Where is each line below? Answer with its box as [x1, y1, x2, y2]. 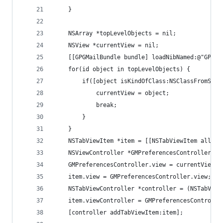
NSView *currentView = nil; [54, 42, 159, 49]
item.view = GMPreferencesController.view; [54, 173, 211, 180]
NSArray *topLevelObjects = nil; [54, 30, 176, 37]
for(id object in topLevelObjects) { [54, 66, 190, 73]
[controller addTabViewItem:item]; [54, 209, 183, 216]
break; [54, 102, 117, 109]
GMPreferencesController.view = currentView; [54, 161, 218, 168]
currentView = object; [54, 90, 169, 97]
